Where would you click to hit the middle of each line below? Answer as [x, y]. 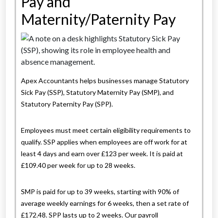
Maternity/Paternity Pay [98, 19]
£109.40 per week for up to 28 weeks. [79, 165]
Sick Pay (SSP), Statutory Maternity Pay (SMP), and [97, 92]
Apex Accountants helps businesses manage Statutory [105, 81]
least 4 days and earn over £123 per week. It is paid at [102, 154]
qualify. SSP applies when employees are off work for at [104, 142]
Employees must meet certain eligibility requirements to [106, 130]
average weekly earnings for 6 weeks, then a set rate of [105, 203]
